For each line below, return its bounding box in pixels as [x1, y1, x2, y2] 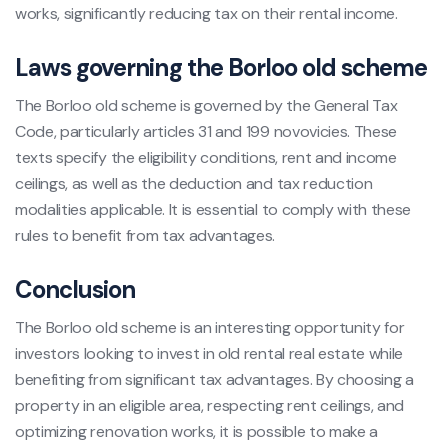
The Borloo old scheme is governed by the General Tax [15, 94, 398, 116]
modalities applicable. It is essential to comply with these [15, 198, 412, 220]
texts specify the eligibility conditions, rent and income [15, 146, 397, 168]
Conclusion [15, 273, 136, 305]
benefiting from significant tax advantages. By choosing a [15, 368, 414, 390]
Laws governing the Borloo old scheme [15, 51, 428, 83]
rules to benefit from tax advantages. [15, 224, 276, 246]
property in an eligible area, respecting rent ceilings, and [15, 394, 405, 416]
